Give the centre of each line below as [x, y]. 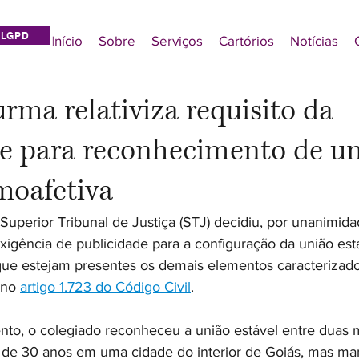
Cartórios [246, 40]
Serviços [177, 40]
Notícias [314, 40]
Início [67, 40]
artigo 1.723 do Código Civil [105, 287]
